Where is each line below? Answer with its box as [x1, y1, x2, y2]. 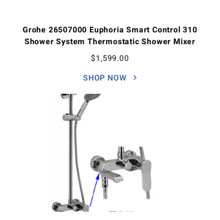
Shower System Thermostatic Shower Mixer [24, 36, 196, 48]
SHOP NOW [82, 72, 129, 84]
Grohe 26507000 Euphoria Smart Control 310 [23, 24, 197, 36]
